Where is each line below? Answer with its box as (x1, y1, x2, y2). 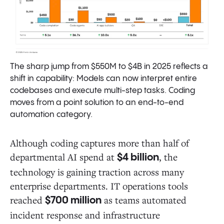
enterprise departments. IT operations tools (10, 179, 188, 192)
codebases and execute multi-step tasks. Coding (10, 86, 195, 95)
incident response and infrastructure (10, 208, 160, 221)
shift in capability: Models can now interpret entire (10, 74, 197, 83)
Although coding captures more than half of (10, 136, 189, 149)
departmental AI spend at (10, 150, 117, 163)
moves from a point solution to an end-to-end (10, 98, 183, 107)
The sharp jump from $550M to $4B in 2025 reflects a (10, 62, 208, 71)
